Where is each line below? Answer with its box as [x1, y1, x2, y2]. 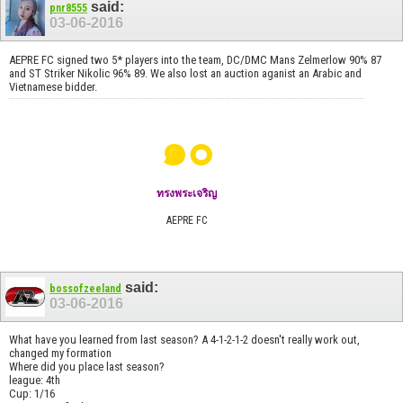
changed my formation [9, 346, 112, 361]
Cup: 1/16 [9, 387, 55, 401]
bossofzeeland [49, 282, 121, 295]
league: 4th [9, 373, 60, 388]
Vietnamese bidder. [9, 79, 97, 94]
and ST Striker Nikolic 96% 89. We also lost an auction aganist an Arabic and [9, 66, 362, 80]
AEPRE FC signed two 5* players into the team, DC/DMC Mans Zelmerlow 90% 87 [9, 52, 381, 67]
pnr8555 [49, 2, 87, 15]
